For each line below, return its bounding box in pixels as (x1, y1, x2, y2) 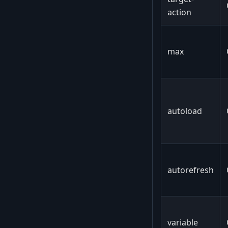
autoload (167, 105, 202, 117)
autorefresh (167, 164, 214, 176)
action (167, 6, 191, 18)
